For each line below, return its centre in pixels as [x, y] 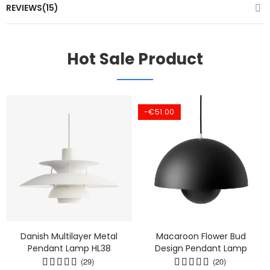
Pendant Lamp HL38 [69, 249]
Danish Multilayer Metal [69, 237]
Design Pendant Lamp [201, 249]
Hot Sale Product [135, 59]
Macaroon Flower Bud [201, 237]
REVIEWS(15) [32, 8]
